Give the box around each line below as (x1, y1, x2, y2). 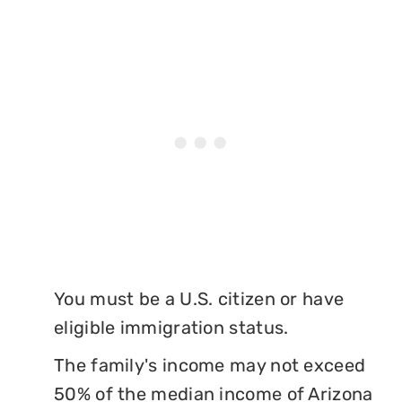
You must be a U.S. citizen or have (54, 287, 345, 310)
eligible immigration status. (54, 316, 289, 338)
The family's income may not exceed (54, 354, 366, 376)
